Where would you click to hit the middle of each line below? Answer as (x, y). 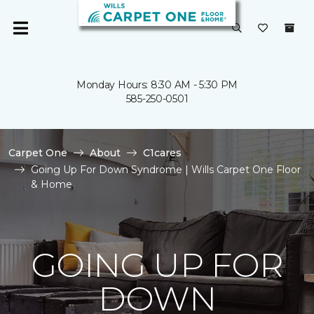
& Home (52, 184)
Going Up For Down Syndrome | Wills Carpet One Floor (166, 170)
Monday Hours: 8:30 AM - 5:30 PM (157, 85)
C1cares (162, 153)
